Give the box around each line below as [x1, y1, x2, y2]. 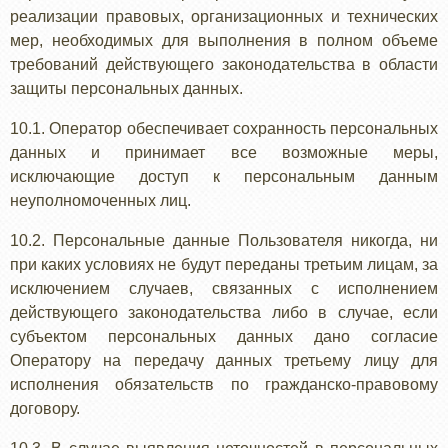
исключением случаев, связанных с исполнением [10, 280, 438, 297]
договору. [10, 400, 80, 417]
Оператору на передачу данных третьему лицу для [10, 352, 438, 369]
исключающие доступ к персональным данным [10, 168, 438, 185]
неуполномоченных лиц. [10, 192, 191, 209]
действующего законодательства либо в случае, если [10, 304, 438, 321]
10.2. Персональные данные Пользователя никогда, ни [10, 232, 438, 249]
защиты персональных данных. [10, 80, 243, 97]
